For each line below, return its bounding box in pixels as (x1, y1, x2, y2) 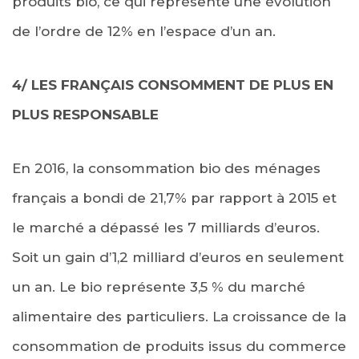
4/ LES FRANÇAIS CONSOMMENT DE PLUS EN (12, 76, 333, 93)
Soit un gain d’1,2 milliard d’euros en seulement (12, 248, 344, 265)
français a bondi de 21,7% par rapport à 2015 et (12, 189, 337, 206)
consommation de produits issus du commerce (12, 337, 346, 354)
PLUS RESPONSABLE (12, 106, 159, 123)
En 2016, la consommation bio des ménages (12, 159, 321, 176)
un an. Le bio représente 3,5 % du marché (12, 278, 305, 295)
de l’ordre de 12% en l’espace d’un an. (12, 22, 276, 39)
